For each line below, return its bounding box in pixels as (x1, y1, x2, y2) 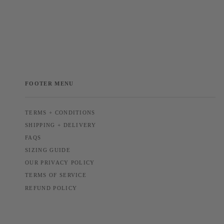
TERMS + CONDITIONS (25, 109, 95, 115)
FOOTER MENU (25, 80, 74, 86)
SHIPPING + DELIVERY (25, 122, 96, 128)
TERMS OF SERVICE (25, 172, 87, 178)
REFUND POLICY (25, 185, 77, 191)
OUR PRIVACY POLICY (25, 160, 95, 166)
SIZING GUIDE (25, 147, 70, 153)
